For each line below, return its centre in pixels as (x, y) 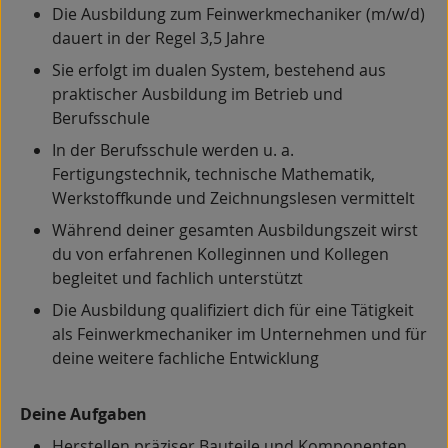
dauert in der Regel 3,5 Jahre (158, 38)
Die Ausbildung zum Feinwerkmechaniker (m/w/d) (238, 14)
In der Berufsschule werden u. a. (173, 150)
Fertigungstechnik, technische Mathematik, (213, 174)
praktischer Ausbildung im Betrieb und (197, 94)
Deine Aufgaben (83, 414)
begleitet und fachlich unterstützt (177, 278)
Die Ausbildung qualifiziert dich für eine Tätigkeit (233, 310)
